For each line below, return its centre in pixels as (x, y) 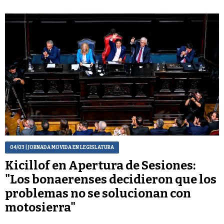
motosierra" (40, 207)
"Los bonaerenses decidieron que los (111, 179)
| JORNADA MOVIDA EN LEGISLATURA (69, 147)
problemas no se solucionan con (98, 193)
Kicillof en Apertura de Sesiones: (100, 165)
